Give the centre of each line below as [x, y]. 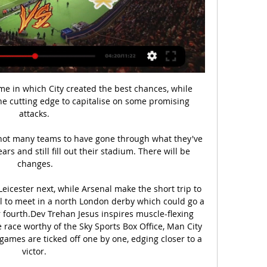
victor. [35, 251]
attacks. [35, 113]
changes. [35, 163]
